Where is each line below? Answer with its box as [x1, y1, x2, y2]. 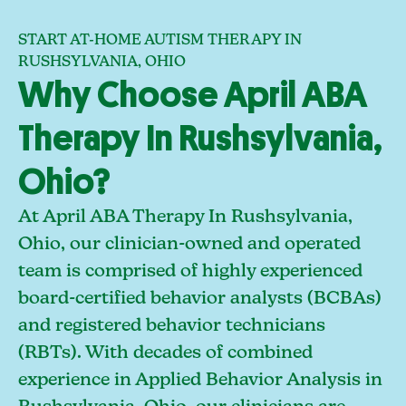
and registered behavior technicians [18, 316, 325, 335]
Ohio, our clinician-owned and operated [18, 235, 361, 254]
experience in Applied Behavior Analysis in [18, 371, 382, 390]
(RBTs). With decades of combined [18, 343, 313, 362]
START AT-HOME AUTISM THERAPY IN [18, 34, 302, 48]
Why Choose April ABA [18, 77, 367, 113]
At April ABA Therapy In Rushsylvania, [18, 208, 353, 227]
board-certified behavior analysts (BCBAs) [18, 289, 382, 308]
